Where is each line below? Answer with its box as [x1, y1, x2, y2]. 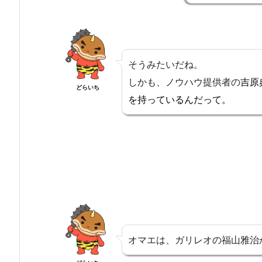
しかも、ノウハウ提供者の [128, 75, 240, 88]
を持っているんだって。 [128, 93, 231, 105]
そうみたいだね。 [128, 58, 203, 70]
